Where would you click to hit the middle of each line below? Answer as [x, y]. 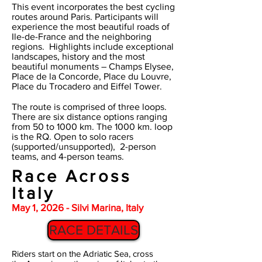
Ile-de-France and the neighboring [82, 37]
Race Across [71, 176]
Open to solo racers [94, 137]
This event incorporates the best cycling [93, 7]
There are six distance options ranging [89, 117]
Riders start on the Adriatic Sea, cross [82, 254]
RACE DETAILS [94, 230]
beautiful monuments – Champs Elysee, [93, 66]
